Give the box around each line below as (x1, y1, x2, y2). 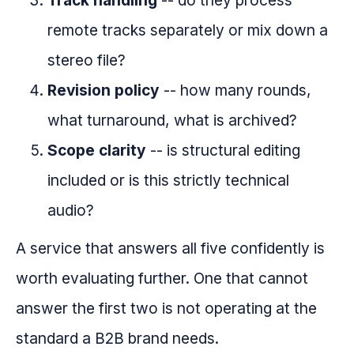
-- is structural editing (146, 141, 300, 160)
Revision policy (47, 81, 160, 100)
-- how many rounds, (160, 81, 311, 100)
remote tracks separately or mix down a (47, 21, 328, 40)
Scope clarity (47, 141, 146, 160)
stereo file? (47, 51, 126, 70)
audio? (47, 201, 94, 220)
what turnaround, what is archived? (47, 111, 297, 130)
